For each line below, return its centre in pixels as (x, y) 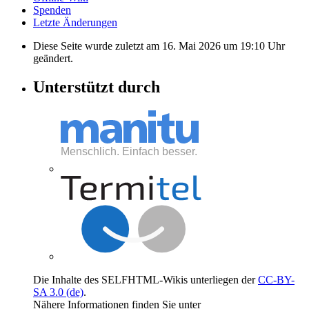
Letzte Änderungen (75, 22)
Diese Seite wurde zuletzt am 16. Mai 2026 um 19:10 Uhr (159, 46)
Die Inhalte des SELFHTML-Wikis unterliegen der (146, 280)
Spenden (52, 10)
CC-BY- (276, 280)
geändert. (53, 58)
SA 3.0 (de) (58, 292)
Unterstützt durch (97, 87)
